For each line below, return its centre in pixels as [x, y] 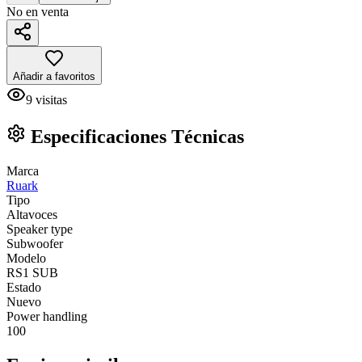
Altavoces [32, 214]
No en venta [38, 11]
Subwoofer [35, 243]
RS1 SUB [32, 272]
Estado [24, 287]
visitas [51, 99]
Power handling [47, 316]
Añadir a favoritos [54, 76]
